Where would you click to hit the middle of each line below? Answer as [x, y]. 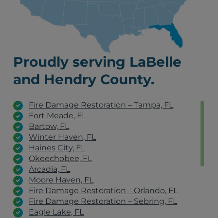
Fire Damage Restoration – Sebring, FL [103, 201]
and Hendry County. [84, 79]
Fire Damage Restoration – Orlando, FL [103, 190]
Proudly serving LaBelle [98, 62]
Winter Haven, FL [63, 137]
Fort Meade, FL [58, 115]
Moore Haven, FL [61, 180]
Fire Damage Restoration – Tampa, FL [101, 105]
